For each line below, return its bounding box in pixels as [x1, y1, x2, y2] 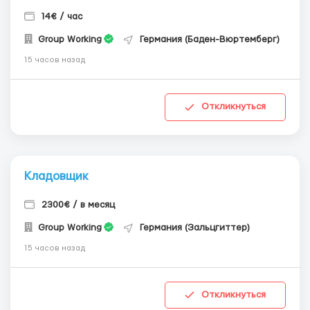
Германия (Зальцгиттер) [140, 222, 250, 232]
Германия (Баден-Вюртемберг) [140, 34, 280, 44]
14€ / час [42, 11, 82, 21]
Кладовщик [24, 170, 88, 182]
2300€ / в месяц [42, 199, 115, 210]
